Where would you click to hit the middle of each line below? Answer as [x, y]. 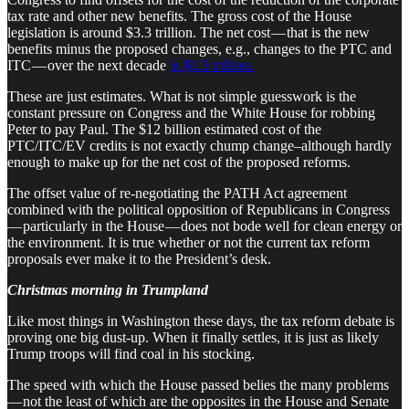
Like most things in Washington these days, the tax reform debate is [201, 320]
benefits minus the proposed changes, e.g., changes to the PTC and [199, 48]
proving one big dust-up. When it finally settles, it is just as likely [193, 337]
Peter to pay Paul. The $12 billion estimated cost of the [164, 129]
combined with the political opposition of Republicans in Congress [199, 209]
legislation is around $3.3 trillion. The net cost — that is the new [189, 32]
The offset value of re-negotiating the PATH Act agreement [177, 193]
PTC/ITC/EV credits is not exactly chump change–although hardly [199, 145]
